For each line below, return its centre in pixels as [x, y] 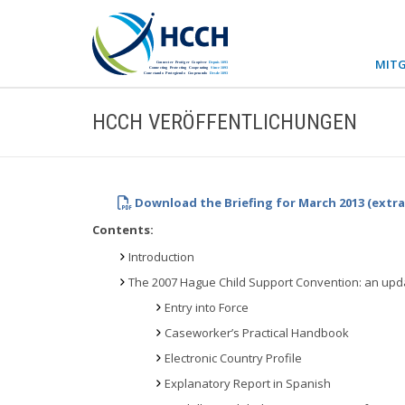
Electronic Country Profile [233, 358]
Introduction [161, 257]
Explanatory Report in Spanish [248, 383]
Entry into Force [207, 307]
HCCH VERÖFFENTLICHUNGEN [225, 122]
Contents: [123, 230]
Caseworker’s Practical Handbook [257, 333]
